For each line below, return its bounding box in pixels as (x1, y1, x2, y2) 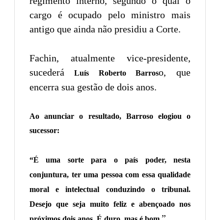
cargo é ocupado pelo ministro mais (29, 9, 191, 21)
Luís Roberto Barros (64, 69, 159, 78)
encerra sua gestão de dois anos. (29, 82, 157, 93)
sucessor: (29, 126, 59, 135)
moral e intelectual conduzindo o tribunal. (29, 185, 191, 194)
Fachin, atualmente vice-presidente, (29, 53, 191, 64)
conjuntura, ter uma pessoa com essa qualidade (29, 170, 191, 179)
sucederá (29, 67, 64, 78)
